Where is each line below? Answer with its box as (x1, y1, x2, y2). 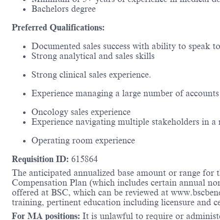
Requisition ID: (12, 154, 71, 165)
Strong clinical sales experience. (31, 70, 151, 80)
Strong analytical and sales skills (31, 51, 155, 61)
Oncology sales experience (31, 107, 131, 117)
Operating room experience (31, 136, 135, 146)
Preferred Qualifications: (12, 23, 105, 33)
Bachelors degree (31, 4, 96, 14)
